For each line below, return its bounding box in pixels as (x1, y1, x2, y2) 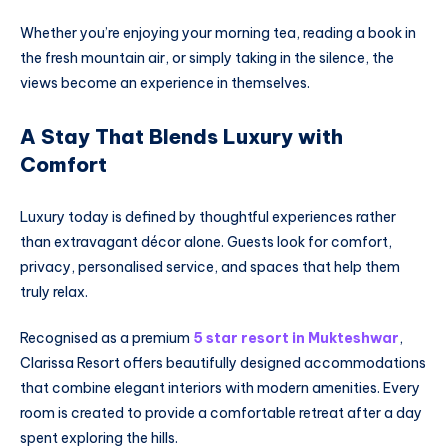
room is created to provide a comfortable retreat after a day (20, 403, 422, 422)
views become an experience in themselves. (20, 74, 310, 93)
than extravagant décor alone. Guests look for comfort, (20, 232, 392, 251)
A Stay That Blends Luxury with (20, 124, 343, 150)
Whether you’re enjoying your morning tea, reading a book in (20, 24, 416, 43)
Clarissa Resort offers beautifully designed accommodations (20, 353, 426, 372)
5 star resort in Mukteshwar (193, 328, 399, 347)
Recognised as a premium (20, 328, 193, 347)
